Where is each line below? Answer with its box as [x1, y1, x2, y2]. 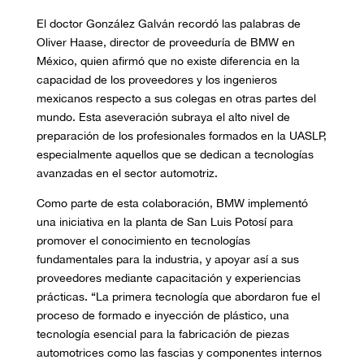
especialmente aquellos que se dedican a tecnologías [36, 148, 314, 162]
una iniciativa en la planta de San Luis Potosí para [36, 215, 293, 229]
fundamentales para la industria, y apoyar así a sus [36, 253, 299, 266]
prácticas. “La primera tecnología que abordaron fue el [36, 290, 320, 304]
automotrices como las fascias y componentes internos [36, 346, 322, 360]
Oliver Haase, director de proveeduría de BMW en [36, 36, 295, 50]
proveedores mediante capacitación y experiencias [36, 271, 301, 285]
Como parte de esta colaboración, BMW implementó [36, 197, 308, 210]
